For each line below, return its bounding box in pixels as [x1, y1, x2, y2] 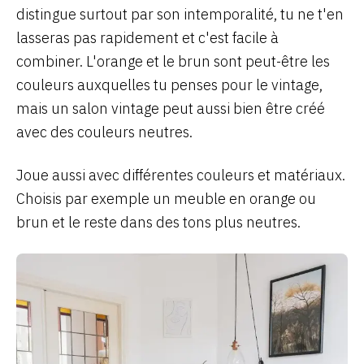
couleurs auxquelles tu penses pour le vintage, [16, 76, 323, 94]
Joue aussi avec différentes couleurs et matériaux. [16, 166, 345, 184]
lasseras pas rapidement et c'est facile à [16, 28, 279, 47]
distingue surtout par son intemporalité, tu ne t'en [16, 5, 344, 24]
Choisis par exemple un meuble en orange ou [16, 189, 316, 208]
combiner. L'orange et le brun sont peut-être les [16, 52, 330, 71]
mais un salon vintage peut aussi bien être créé [16, 99, 325, 118]
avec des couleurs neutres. [16, 123, 193, 141]
